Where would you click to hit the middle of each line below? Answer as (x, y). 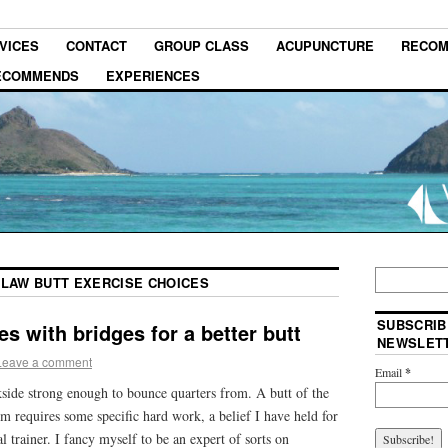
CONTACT (96, 46)
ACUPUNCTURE (325, 46)
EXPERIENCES (153, 75)
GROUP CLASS (201, 46)
